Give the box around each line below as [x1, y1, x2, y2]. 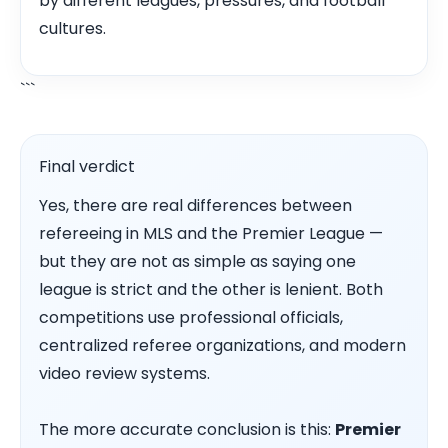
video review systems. [39, 362, 210, 386]
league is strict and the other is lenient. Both [39, 278, 383, 302]
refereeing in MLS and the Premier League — [39, 222, 383, 246]
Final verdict [39, 155, 135, 178]
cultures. [39, 17, 106, 40]
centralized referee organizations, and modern [39, 334, 406, 358]
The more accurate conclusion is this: [39, 418, 335, 442]
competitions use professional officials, [39, 306, 343, 330]
